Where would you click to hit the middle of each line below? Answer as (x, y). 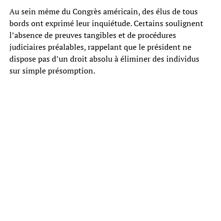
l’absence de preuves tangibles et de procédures (92, 35)
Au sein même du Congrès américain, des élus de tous (103, 12)
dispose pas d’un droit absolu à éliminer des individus (104, 59)
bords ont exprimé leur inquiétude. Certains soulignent (106, 23)
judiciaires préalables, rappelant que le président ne (100, 47)
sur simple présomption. (52, 71)
